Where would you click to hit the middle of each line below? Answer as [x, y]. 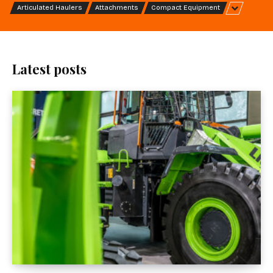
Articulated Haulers [50, 7]
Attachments [117, 7]
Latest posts [49, 69]
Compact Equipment [186, 7]
